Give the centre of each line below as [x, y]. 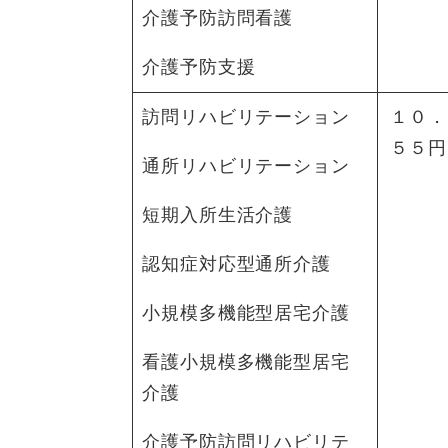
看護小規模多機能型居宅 [246, 361]
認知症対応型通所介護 [236, 263]
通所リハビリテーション [246, 165]
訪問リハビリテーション [246, 116]
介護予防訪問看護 [218, 17]
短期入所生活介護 [218, 214]
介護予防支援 [199, 66]
